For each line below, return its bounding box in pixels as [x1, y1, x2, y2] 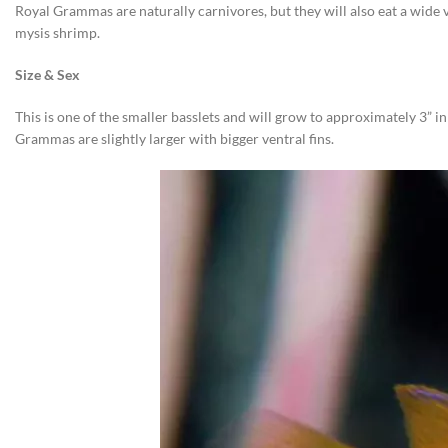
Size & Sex [15, 66, 80, 83]
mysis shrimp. [15, 24, 100, 41]
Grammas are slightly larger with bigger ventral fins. [15, 130, 334, 147]
